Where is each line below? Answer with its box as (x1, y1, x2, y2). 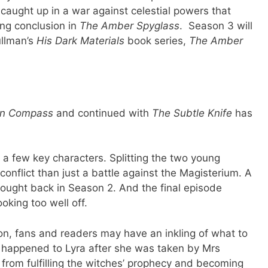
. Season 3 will (179, 20, 252, 32)
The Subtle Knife (149, 106, 232, 119)
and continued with (53, 106, 149, 119)
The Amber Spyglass (80, 20, 179, 32)
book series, (124, 35, 189, 47)
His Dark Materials (33, 35, 124, 47)
